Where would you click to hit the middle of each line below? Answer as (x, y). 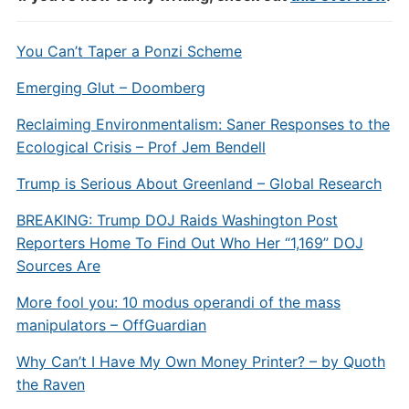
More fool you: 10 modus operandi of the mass (178, 302)
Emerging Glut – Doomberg (110, 87)
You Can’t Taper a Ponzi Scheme (129, 51)
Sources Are (58, 265)
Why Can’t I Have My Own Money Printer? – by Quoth (200, 361)
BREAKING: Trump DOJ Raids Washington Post (177, 220)
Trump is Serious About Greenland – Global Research (199, 183)
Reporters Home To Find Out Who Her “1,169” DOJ (189, 242)
